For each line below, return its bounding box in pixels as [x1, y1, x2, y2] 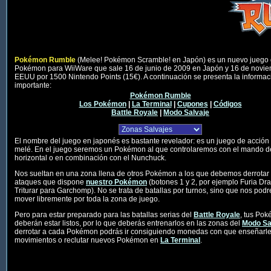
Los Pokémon [79, 100, 126, 109]
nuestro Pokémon [86, 178, 147, 187]
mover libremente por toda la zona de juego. [15, 195, 160, 204]
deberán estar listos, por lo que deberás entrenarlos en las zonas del [15, 219, 242, 228]
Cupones [177, 100, 208, 109]
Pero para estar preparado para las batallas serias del [15, 211, 194, 220]
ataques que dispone [15, 178, 86, 187]
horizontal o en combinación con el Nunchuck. [15, 154, 166, 163]
